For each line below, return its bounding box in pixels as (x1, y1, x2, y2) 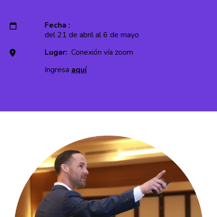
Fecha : (44, 20, 72, 31)
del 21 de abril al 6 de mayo (44, 30, 139, 40)
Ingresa (44, 64, 71, 75)
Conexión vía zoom (69, 47, 133, 58)
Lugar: (44, 47, 69, 58)
